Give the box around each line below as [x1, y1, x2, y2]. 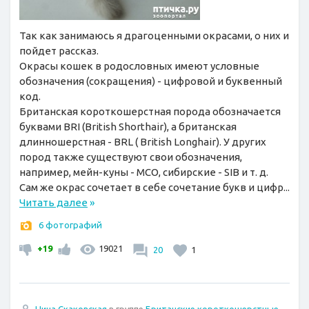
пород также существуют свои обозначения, [19, 151, 242, 163]
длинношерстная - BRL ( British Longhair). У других [19, 136, 266, 148]
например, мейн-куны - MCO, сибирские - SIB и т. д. [19, 166, 268, 179]
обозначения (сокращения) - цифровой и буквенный [19, 75, 282, 88]
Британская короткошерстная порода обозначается [19, 106, 281, 118]
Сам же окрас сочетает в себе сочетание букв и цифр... [19, 181, 290, 194]
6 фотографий [39, 220, 102, 230]
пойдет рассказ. [19, 45, 99, 57]
